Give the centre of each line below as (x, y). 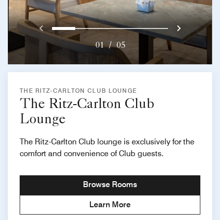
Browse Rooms (110, 185)
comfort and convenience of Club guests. (92, 154)
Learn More (110, 205)
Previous (63, 27)
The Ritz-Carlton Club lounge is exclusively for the (107, 142)
